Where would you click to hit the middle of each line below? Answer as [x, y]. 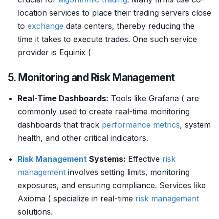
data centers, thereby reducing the [129, 26]
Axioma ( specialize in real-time [77, 198]
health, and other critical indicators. [83, 138]
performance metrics [141, 125]
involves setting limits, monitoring [128, 172]
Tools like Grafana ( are [154, 98]
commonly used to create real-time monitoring [104, 111]
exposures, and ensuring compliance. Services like [112, 185]
